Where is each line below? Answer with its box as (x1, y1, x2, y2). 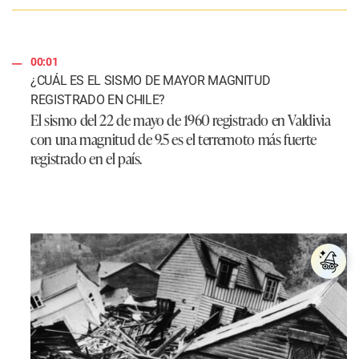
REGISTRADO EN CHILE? (30, 91, 165, 107)
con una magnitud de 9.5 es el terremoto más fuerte (30, 127, 317, 149)
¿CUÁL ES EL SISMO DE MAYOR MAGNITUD (30, 72, 271, 88)
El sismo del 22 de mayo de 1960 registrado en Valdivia (30, 108, 331, 130)
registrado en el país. (30, 147, 143, 168)
